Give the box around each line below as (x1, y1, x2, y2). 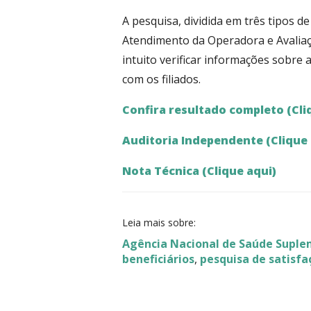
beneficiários (122, 251, 194, 267)
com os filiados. (122, 72, 201, 87)
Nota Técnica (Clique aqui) (122, 163, 276, 178)
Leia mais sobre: (122, 216, 196, 229)
